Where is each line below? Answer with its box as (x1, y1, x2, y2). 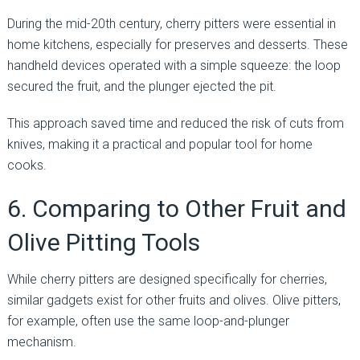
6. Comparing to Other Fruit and (6, 194, 346, 223)
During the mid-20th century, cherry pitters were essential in (6, 15, 336, 31)
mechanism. (6, 333, 76, 350)
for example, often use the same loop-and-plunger (6, 313, 289, 329)
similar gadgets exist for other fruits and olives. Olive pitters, (6, 292, 341, 308)
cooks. (6, 157, 47, 173)
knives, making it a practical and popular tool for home (6, 136, 313, 152)
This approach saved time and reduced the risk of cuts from (6, 115, 344, 131)
